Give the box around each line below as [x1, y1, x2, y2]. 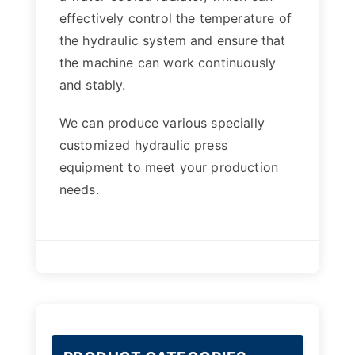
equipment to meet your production [59, 159, 279, 175]
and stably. [59, 77, 126, 93]
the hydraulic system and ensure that [59, 32, 286, 48]
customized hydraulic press [59, 137, 227, 153]
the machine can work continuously [59, 55, 277, 71]
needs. [59, 181, 99, 197]
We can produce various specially [59, 115, 265, 131]
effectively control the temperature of [59, 10, 292, 26]
